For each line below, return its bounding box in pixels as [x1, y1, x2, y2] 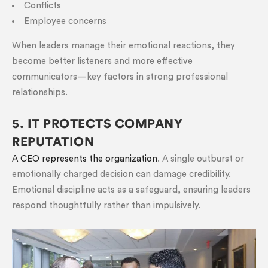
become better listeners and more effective [12, 57, 193, 66]
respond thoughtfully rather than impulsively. [12, 201, 200, 210]
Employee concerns [24, 17, 106, 26]
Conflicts [24, 1, 61, 10]
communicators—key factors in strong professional [12, 72, 228, 81]
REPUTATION [12, 136, 94, 148]
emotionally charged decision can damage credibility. [12, 170, 231, 179]
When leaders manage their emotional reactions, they [12, 41, 235, 50]
